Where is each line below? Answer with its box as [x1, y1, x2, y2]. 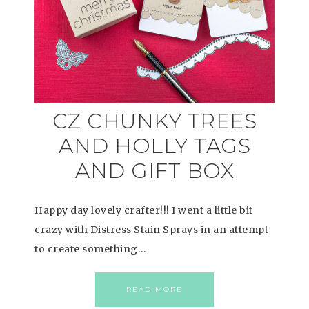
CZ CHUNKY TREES [52, 108, 257, 134]
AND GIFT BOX [75, 158, 234, 183]
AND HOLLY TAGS [59, 133, 250, 159]
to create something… [34, 243, 146, 255]
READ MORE [126, 285, 183, 294]
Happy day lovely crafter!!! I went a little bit [34, 204, 253, 217]
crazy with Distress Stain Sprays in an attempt [34, 223, 268, 236]
